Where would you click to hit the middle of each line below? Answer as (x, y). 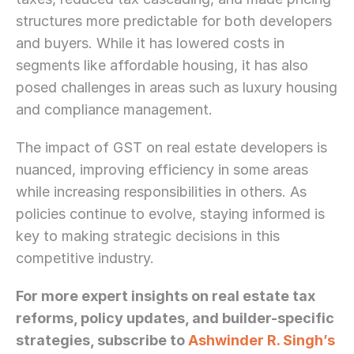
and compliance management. (114, 109)
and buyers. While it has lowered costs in (150, 43)
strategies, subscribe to (102, 340)
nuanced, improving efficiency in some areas (162, 169)
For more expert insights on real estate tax (166, 296)
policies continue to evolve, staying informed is (170, 214)
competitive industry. (85, 258)
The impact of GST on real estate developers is (171, 147)
